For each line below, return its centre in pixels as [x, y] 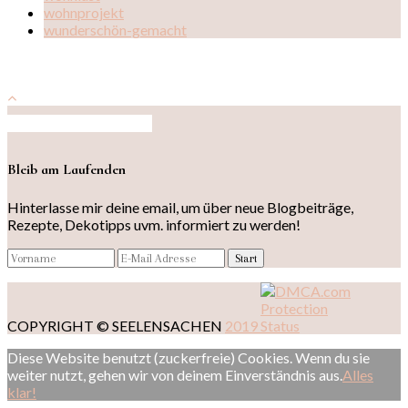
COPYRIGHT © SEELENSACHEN [116, 325]
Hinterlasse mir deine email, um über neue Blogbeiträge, [180, 207]
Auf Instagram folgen [86, 124]
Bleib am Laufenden [66, 170]
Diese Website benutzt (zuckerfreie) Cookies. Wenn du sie [189, 357]
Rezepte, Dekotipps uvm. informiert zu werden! [154, 224]
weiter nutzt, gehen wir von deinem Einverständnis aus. [175, 374]
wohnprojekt [84, 13]
